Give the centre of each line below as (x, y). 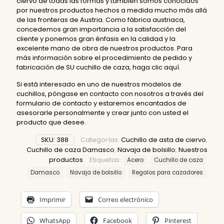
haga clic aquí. (156, 67)
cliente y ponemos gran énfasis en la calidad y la (96, 39)
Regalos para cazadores (167, 173)
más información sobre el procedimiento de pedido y (104, 58)
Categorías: (101, 140)
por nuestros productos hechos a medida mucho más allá (112, 10)
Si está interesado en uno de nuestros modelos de (99, 84)
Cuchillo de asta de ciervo (163, 140)
